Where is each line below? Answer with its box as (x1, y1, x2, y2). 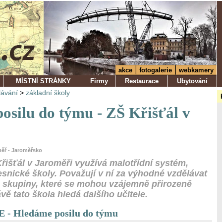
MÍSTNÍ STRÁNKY (15, 77, 71, 85)
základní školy (26, 89, 70, 97)
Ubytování (177, 77, 208, 85)
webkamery (179, 66, 214, 74)
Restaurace (124, 77, 159, 85)
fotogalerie (139, 66, 172, 74)
